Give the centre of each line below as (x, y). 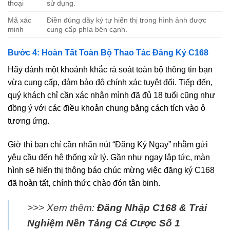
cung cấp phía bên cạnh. (87, 30)
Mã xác (20, 20)
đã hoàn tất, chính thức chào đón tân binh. (84, 183)
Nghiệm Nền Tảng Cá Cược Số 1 (104, 223)
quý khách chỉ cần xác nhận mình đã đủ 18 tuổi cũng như (111, 95)
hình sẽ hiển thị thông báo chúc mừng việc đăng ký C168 (111, 170)
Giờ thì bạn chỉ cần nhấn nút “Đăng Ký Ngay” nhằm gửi (108, 145)
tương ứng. (28, 121)
